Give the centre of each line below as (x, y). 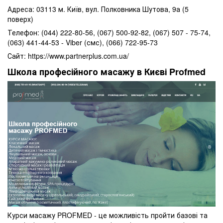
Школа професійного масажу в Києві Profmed (107, 72)
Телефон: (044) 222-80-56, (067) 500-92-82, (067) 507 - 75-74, (109, 32)
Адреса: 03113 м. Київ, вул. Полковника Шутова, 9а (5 (98, 9)
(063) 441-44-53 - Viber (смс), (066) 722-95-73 (83, 42)
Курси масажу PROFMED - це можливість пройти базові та (108, 215)
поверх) (20, 19)
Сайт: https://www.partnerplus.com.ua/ (68, 56)
